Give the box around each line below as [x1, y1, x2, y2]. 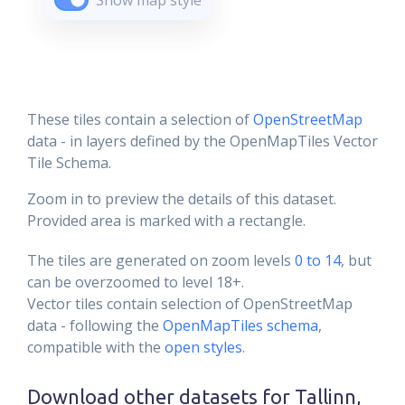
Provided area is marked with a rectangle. [27, 211, 306, 231]
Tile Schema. [27, 153, 111, 173]
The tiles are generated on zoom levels [27, 250, 291, 270]
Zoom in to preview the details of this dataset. [27, 189, 336, 209]
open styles [165, 337, 242, 357]
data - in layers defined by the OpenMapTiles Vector [27, 131, 378, 151]
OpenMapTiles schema [163, 316, 318, 335]
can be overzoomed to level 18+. [27, 272, 244, 292]
